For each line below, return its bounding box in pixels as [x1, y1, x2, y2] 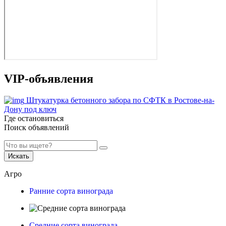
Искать [8, 152, 29, 160]
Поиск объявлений [4, 123, 69, 132]
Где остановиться [4, 114, 64, 123]
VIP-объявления [4, 72, 93, 85]
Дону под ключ [4, 104, 56, 114]
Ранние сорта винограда [29, 186, 113, 195]
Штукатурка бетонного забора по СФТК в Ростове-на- [26, 95, 214, 104]
